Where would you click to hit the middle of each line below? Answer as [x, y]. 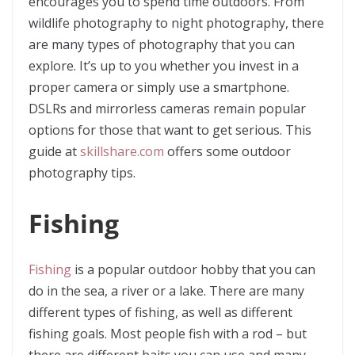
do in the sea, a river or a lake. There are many [166, 291]
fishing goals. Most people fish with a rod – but [168, 334]
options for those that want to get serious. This [170, 130]
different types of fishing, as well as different [160, 312]
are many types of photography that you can [162, 44]
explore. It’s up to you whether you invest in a [164, 66]
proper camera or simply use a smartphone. [159, 87]
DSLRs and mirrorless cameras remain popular [167, 109]
